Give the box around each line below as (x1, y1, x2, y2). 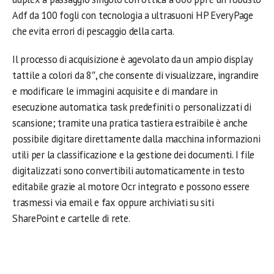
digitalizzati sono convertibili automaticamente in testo (12, 164, 245, 177)
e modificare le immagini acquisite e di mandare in (12, 84, 218, 98)
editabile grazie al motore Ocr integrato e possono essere (12, 180, 250, 193)
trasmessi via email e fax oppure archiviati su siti (12, 196, 214, 209)
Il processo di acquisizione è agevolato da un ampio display (12, 53, 253, 66)
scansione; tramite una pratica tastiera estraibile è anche (12, 116, 248, 130)
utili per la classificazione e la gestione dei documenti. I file (12, 148, 255, 161)
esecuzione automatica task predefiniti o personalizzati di (12, 100, 251, 114)
